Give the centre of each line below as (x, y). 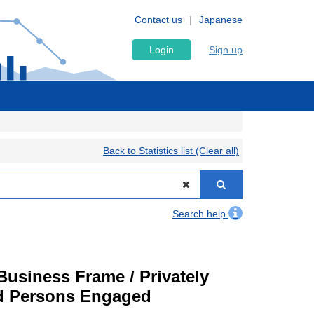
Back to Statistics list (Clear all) (171, 151)
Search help (200, 214)
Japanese (221, 20)
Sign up (226, 50)
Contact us (158, 20)
